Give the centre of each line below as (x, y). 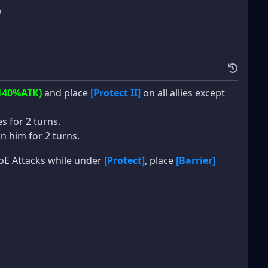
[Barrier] (196, 160)
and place (66, 92)
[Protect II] (115, 92)
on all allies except (183, 92)
